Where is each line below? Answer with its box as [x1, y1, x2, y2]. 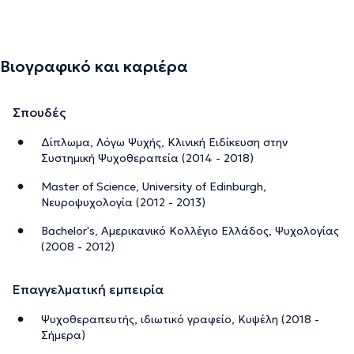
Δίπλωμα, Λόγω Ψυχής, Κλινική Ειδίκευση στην [41, 134, 288, 149]
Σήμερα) [41, 327, 85, 342]
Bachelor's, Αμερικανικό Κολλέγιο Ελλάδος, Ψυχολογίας [41, 223, 339, 238]
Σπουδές [13, 104, 66, 120]
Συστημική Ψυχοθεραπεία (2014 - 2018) [41, 150, 254, 165]
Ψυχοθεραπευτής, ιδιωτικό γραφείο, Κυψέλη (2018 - [41, 311, 319, 326]
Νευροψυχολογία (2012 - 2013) [41, 194, 205, 209]
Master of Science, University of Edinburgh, [41, 179, 266, 194]
